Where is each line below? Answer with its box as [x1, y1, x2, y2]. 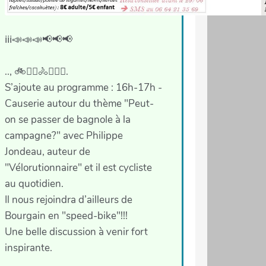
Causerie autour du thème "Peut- [4, 97, 154, 111]
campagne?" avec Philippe [4, 129, 123, 143]
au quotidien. [4, 177, 64, 191]
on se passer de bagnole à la [4, 113, 131, 127]
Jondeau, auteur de [4, 145, 90, 159]
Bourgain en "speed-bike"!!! [4, 209, 128, 223]
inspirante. [4, 241, 52, 255]
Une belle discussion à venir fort [4, 225, 148, 239]
